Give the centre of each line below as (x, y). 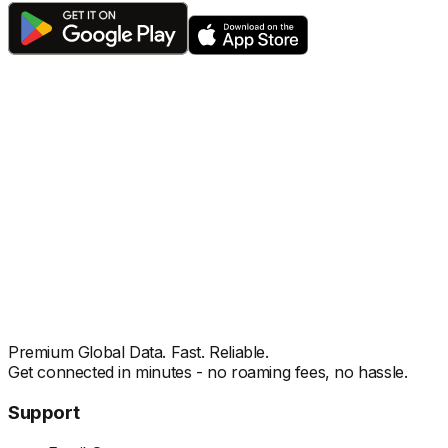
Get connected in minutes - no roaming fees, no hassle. (208, 372)
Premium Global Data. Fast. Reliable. (138, 352)
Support (44, 412)
